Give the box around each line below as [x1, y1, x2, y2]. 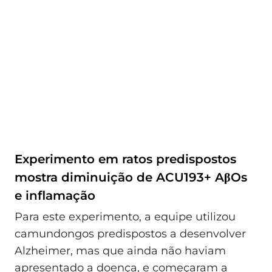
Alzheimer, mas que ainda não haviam [15, 244, 226, 258]
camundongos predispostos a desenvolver [15, 227, 246, 241]
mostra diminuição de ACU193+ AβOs [15, 169, 247, 185]
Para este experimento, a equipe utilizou [15, 210, 236, 224]
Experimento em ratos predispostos [15, 151, 236, 166]
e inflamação [15, 188, 95, 203]
